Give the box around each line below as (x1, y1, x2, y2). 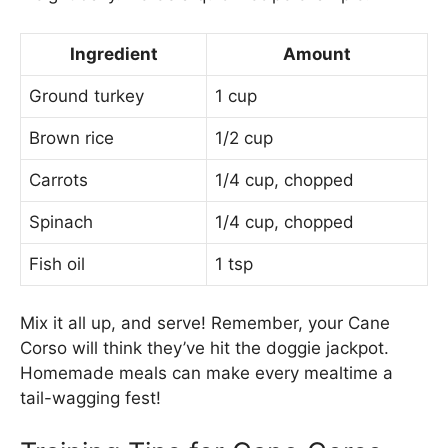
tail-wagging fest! (20, 388, 161, 409)
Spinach (29, 211, 93, 232)
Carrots (29, 169, 88, 190)
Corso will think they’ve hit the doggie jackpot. (20, 338, 389, 359)
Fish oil (29, 253, 85, 274)
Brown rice (29, 127, 114, 148)
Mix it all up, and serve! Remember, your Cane (20, 313, 390, 334)
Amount (283, 43, 351, 64)
